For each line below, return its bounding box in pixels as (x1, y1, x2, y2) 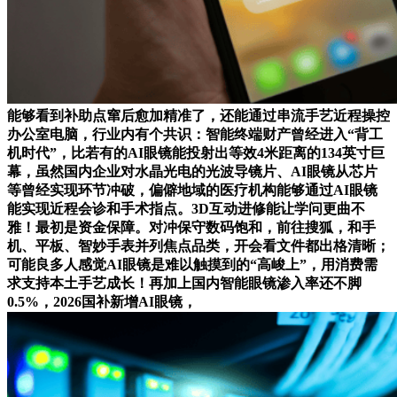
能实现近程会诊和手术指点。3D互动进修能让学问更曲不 (7, 200, 365, 216)
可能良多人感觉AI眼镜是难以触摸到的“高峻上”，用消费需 (7, 256, 378, 272)
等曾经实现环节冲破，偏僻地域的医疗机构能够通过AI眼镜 (7, 182, 378, 198)
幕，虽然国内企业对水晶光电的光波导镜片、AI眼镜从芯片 (7, 163, 378, 179)
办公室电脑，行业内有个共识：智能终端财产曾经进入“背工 (7, 126, 383, 142)
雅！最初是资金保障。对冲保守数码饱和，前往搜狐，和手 (7, 219, 376, 235)
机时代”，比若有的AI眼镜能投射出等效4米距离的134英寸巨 (7, 144, 385, 160)
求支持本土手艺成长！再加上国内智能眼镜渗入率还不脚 (7, 275, 362, 291)
